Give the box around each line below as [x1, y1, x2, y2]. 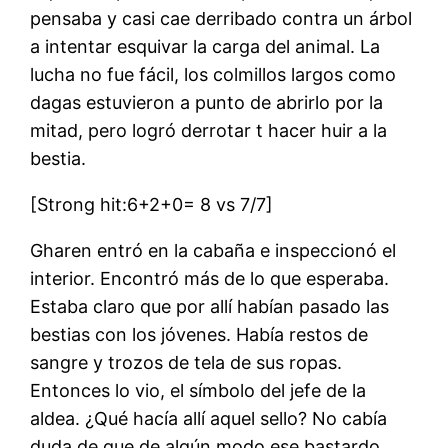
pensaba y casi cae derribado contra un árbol [30, 8, 413, 30]
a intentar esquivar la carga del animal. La [30, 36, 381, 58]
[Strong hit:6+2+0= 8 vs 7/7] [30, 194, 274, 216]
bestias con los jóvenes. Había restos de [30, 324, 369, 346]
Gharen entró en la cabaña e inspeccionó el [30, 240, 397, 262]
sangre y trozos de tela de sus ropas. [30, 352, 343, 374]
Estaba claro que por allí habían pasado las [30, 296, 390, 318]
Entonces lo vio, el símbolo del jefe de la [30, 380, 367, 402]
